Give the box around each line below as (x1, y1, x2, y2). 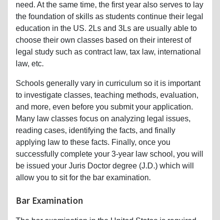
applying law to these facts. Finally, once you (16, 137, 170, 146)
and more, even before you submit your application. (16, 102, 193, 111)
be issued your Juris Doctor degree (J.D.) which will (16, 161, 194, 170)
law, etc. (16, 59, 44, 68)
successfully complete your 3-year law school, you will (16, 149, 203, 158)
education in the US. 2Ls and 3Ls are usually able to (16, 24, 197, 32)
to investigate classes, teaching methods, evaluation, (16, 90, 198, 99)
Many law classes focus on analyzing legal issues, (16, 114, 191, 123)
